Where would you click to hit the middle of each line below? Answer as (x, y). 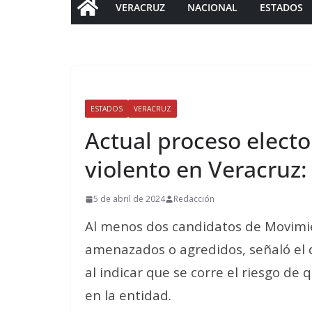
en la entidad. (128, 295)
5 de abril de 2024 (129, 199)
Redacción (194, 199)
